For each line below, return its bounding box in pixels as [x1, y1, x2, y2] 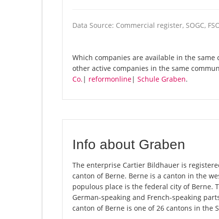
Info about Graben [72, 137, 185, 153]
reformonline [88, 74, 131, 84]
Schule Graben [137, 74, 186, 84]
